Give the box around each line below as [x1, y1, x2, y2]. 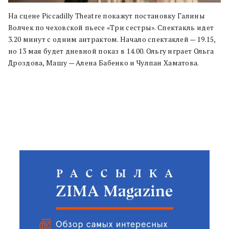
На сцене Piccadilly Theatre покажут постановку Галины [8, 11, 205, 20]
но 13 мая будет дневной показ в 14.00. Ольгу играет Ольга [8, 46, 214, 56]
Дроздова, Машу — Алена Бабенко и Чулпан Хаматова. [8, 58, 199, 67]
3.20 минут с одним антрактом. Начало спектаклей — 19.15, [8, 34, 216, 44]
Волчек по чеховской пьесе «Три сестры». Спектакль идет [8, 22, 214, 32]
